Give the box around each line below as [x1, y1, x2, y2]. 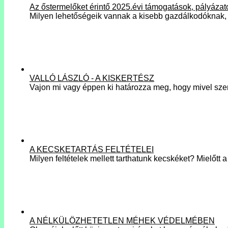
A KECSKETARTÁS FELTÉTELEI [30, 145, 154, 154]
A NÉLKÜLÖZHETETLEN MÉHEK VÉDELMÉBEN [30, 216, 215, 225]
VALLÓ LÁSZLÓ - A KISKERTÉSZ [30, 73, 154, 82]
